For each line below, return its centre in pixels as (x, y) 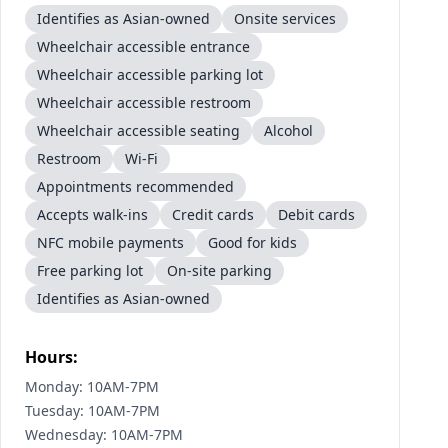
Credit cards (213, 214)
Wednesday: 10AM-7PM (104, 434)
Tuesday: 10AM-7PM (92, 410)
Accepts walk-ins (92, 214)
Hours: (51, 357)
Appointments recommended (135, 186)
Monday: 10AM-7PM (92, 386)
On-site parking (219, 270)
